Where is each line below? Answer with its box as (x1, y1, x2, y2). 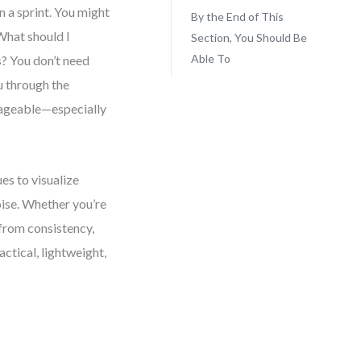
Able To (190, 52, 230, 65)
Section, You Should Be (190, 31, 307, 44)
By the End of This (190, 10, 284, 23)
